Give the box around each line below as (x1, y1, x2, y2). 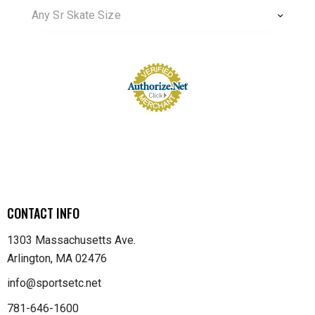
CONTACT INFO (7, 204, 79, 223)
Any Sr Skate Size (32, 8, 121, 22)
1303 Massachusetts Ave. (7, 233, 136, 247)
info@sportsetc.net (7, 276, 101, 290)
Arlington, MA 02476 (7, 251, 107, 265)
